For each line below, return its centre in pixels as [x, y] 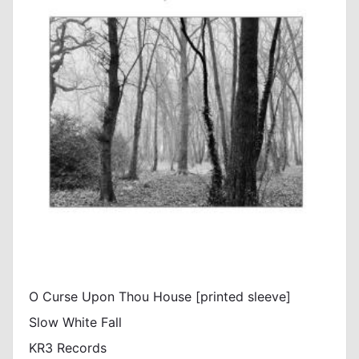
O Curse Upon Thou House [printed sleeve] [160, 296]
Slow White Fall [75, 322]
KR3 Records [68, 348]
